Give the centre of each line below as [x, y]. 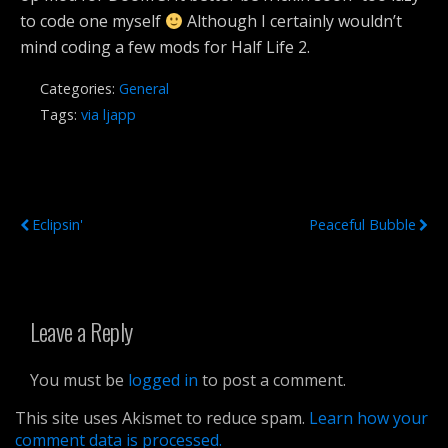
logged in [163, 379]
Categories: [79, 88]
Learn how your [368, 417]
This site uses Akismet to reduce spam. [162, 417]
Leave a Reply [81, 330]
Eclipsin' [57, 224]
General [144, 88]
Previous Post [70, 197]
